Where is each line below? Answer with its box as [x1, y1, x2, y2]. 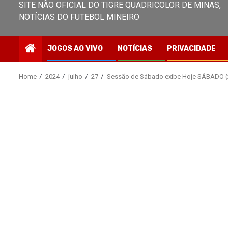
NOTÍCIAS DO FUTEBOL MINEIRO [19, 12, 139, 22]
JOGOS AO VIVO [47, 44, 103, 53]
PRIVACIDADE [167, 44, 216, 53]
